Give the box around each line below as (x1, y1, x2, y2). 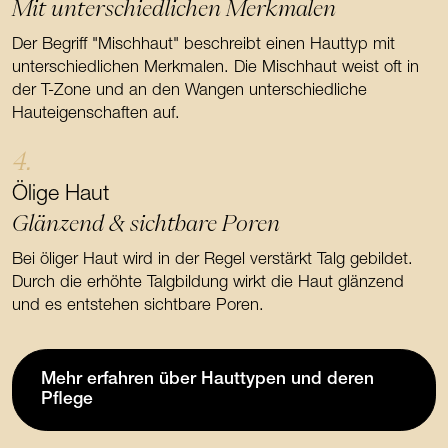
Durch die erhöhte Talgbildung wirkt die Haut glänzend (12, 274, 405, 292)
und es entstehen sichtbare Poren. (12, 297, 265, 315)
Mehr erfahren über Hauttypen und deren (41, 371, 375, 389)
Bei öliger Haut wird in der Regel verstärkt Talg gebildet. (12, 251, 414, 269)
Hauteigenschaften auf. (12, 105, 181, 123)
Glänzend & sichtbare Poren (12, 212, 281, 235)
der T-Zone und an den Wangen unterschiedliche (12, 82, 368, 100)
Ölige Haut (12, 184, 110, 206)
